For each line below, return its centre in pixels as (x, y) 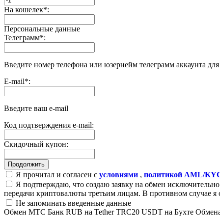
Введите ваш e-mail (36, 108)
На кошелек (24, 9)
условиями (119, 174)
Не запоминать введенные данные (72, 203)
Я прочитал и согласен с (56, 174)
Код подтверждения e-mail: (49, 125)
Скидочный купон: (36, 144)
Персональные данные (42, 28)
